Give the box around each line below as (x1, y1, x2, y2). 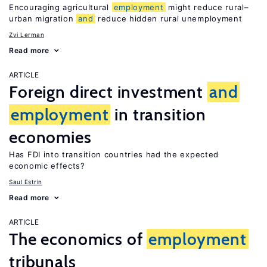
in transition (110, 104, 207, 125)
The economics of (9, 229, 147, 249)
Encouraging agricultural (9, 2, 112, 12)
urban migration (9, 14, 77, 23)
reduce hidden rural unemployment (95, 14, 243, 23)
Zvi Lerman (9, 31, 44, 38)
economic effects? (9, 161, 85, 170)
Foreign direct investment (9, 82, 207, 102)
